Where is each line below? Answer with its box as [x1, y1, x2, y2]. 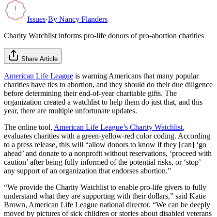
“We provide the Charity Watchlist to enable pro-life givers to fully [4, 183, 206, 191]
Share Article [21, 55, 58, 62]
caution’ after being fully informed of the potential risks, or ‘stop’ [4, 157, 201, 166]
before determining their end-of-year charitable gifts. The [4, 89, 177, 97]
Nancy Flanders [59, 15, 108, 23]
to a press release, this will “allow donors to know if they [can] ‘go [4, 140, 206, 149]
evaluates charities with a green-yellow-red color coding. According [4, 131, 210, 140]
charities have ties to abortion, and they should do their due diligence [4, 80, 213, 89]
